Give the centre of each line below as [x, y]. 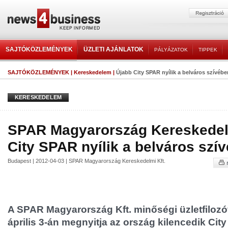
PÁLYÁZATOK [171, 50]
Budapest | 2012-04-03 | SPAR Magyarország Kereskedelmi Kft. [87, 161]
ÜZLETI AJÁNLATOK [113, 49]
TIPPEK [208, 50]
